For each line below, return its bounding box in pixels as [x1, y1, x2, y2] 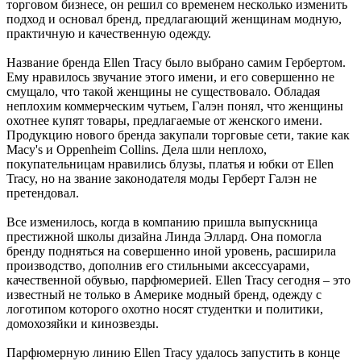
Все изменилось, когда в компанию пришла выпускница [6, 214, 317, 229]
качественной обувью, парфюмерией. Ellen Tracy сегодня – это [6, 272, 351, 287]
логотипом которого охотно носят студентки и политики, [6, 301, 323, 316]
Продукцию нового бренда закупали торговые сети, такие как [6, 127, 350, 142]
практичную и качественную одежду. [6, 26, 211, 40]
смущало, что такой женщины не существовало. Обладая [6, 84, 320, 98]
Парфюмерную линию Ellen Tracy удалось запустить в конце [6, 345, 340, 359]
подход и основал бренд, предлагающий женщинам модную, [6, 11, 342, 26]
